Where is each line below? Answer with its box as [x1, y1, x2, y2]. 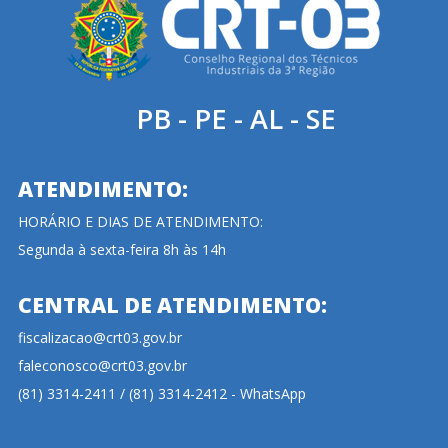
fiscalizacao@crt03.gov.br [17, 328, 182, 347]
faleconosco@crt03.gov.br [17, 356, 187, 375]
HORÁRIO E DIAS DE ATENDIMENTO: [17, 212, 263, 231]
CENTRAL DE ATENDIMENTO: [17, 291, 327, 319]
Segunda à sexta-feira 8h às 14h [17, 240, 226, 259]
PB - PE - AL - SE [135, 100, 336, 137]
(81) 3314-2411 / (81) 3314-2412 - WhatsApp [17, 384, 306, 403]
